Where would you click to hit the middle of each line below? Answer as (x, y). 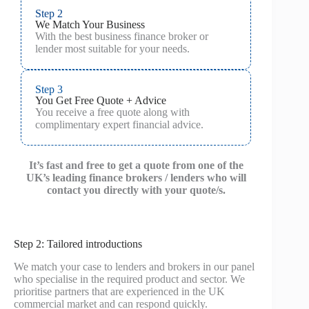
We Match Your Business (90, 24)
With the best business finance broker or (122, 36)
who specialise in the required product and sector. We (129, 279)
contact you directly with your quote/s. (136, 190)
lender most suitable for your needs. (112, 48)
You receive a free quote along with (112, 112)
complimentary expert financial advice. (119, 124)
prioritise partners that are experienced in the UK (119, 291)
